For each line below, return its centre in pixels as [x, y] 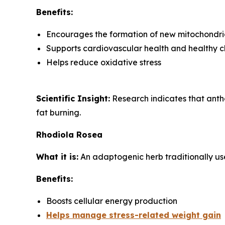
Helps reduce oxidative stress [104, 63]
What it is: [57, 157]
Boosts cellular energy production [112, 201]
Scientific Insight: [73, 99]
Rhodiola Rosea [69, 135]
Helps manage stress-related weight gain [134, 215]
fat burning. [59, 113]
